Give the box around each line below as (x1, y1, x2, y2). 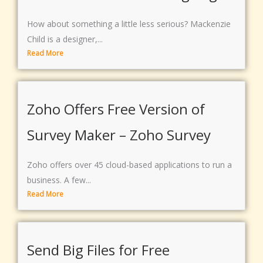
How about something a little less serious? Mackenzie (27, 18, 231, 29)
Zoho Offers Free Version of (27, 99, 205, 119)
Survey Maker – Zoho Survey (27, 124, 211, 144)
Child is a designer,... (27, 33, 103, 45)
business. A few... (27, 174, 91, 186)
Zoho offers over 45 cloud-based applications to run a (27, 159, 232, 171)
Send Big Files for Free (27, 240, 170, 260)
